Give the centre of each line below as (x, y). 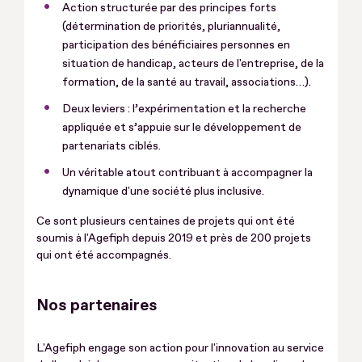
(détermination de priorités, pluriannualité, (171, 26)
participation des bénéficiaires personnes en (176, 45)
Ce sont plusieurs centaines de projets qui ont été (166, 221)
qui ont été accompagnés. (104, 255)
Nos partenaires (97, 305)
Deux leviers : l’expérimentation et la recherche (184, 109)
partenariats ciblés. (112, 146)
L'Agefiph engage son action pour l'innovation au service (180, 348)
